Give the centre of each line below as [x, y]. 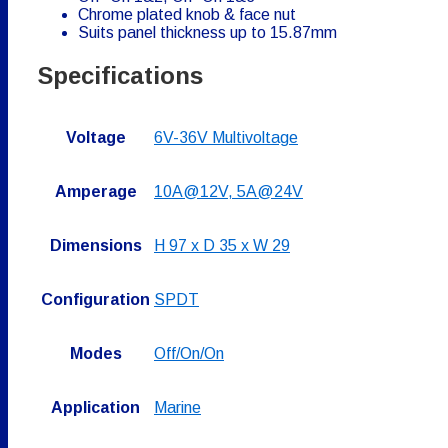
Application [95, 407]
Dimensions [95, 245]
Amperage [95, 191]
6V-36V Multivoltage [226, 137]
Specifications [120, 75]
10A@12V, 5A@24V [228, 191]
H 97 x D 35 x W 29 [222, 245]
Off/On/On [189, 353]
